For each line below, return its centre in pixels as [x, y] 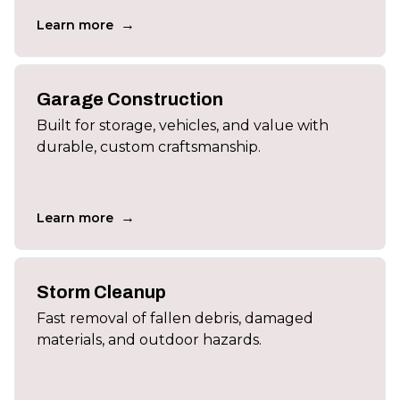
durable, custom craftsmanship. [149, 147]
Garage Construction [130, 99]
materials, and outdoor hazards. [149, 340]
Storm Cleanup [101, 292]
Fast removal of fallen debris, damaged [175, 318]
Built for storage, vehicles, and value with [183, 125]
